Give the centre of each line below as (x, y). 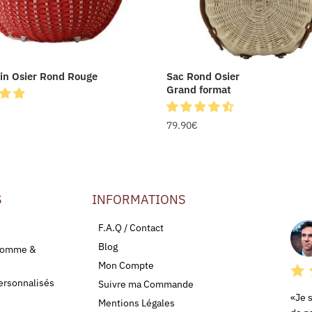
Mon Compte (126, 265)
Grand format (198, 89)
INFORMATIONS (139, 199)
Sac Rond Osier (203, 76)
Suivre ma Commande (146, 284)
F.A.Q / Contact (131, 227)
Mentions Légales (136, 303)
